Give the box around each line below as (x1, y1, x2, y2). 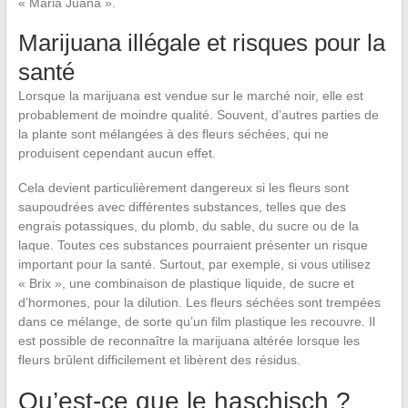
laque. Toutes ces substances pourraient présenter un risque (17, 238, 368, 253)
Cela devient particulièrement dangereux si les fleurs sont (17, 180, 349, 196)
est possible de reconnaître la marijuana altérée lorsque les (17, 333, 360, 349)
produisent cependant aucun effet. (17, 146, 216, 161)
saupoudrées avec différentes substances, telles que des (17, 199, 346, 215)
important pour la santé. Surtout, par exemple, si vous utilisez (17, 257, 371, 272)
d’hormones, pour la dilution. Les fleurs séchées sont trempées (17, 295, 381, 311)
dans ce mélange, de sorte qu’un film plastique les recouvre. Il (17, 314, 375, 330)
